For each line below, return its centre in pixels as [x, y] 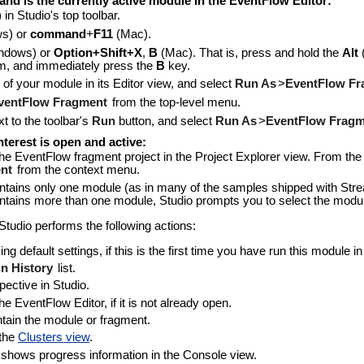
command [58, 35]
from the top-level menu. [174, 103]
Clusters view [54, 338]
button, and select [165, 121]
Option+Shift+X [97, 52]
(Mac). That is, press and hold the [249, 52]
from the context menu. [76, 169]
